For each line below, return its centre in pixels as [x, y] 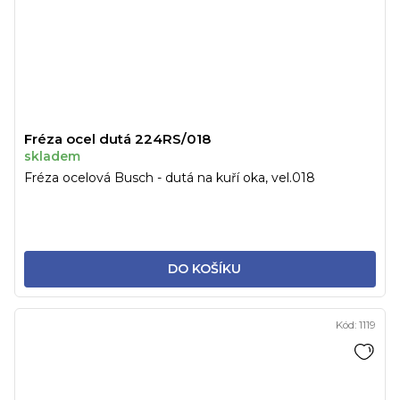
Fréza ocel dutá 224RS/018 [117, 139]
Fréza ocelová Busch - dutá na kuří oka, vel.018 [170, 178]
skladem [52, 157]
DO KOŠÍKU [204, 269]
